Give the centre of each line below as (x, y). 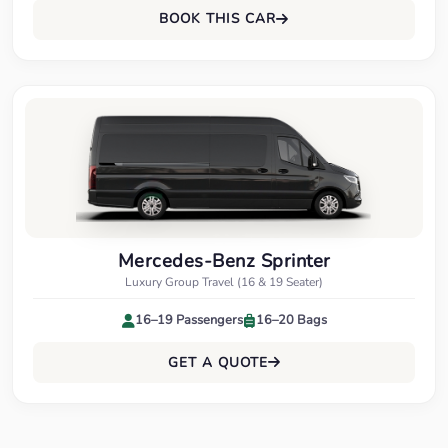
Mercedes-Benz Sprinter (224, 260)
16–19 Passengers (188, 320)
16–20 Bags (291, 320)
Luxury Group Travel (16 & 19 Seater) (224, 282)
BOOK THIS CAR (217, 19)
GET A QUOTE (217, 362)
